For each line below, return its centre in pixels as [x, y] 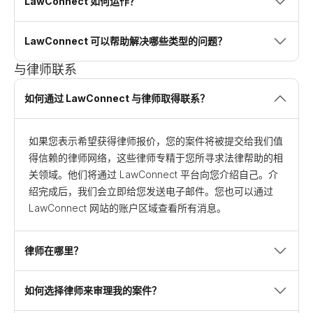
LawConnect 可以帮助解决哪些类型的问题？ [126, 41]
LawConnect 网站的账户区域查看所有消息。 [128, 208]
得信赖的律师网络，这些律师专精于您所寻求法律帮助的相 [156, 158]
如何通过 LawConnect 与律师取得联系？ [117, 98]
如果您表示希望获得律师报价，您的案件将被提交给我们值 [156, 141]
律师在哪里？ [54, 250]
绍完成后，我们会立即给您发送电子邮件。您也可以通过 [151, 191]
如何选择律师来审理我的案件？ [93, 290]
